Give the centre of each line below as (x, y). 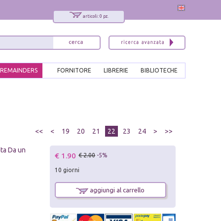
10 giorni (67, 170)
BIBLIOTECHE (159, 71)
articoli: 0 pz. (95, 16)
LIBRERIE (116, 71)
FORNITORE (74, 71)
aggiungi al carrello (117, 190)
